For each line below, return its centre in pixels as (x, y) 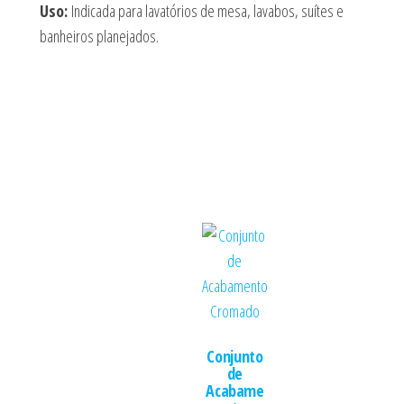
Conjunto (235, 356)
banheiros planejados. (99, 36)
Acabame (235, 390)
